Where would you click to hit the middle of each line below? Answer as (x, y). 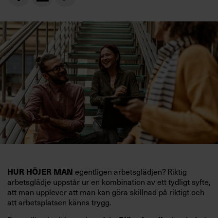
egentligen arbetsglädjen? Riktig (130, 172)
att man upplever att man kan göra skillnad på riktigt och (106, 192)
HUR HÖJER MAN (40, 172)
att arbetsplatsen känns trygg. (59, 202)
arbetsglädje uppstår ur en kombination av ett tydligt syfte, (109, 182)
